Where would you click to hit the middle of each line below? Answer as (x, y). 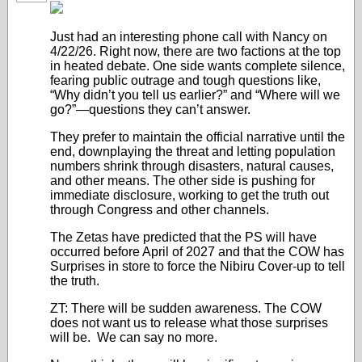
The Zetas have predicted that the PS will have (183, 237)
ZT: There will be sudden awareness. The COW (186, 308)
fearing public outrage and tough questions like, (185, 80)
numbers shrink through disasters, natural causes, (192, 166)
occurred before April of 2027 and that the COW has (197, 252)
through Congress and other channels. (160, 210)
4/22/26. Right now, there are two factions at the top (196, 51)
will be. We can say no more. (134, 337)
